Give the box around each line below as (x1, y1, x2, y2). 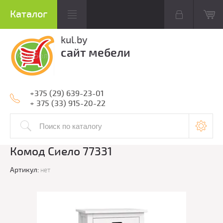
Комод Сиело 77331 (10, 144, 112, 159)
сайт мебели (61, 46, 130, 60)
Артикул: (10, 166, 39, 175)
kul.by (61, 34, 88, 46)
